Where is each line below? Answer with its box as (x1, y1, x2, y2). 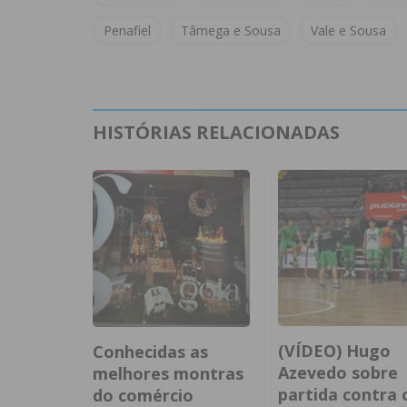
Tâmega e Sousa (181, 22, 281, 40)
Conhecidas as (93, 340, 208, 362)
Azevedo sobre (277, 361, 398, 383)
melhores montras (93, 362, 243, 384)
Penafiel (104, 22, 151, 40)
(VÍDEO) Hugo (277, 339, 391, 362)
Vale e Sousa (311, 22, 386, 40)
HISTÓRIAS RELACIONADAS (93, 120, 340, 145)
